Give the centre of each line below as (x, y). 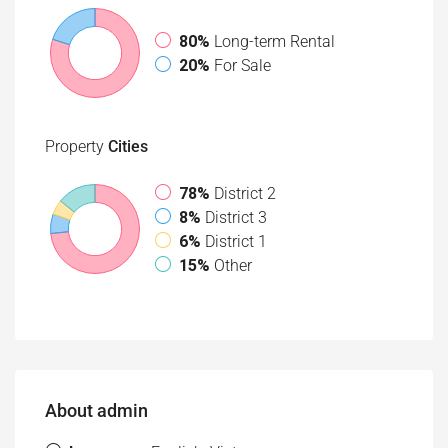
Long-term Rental (274, 41)
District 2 (245, 193)
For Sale (242, 65)
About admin (96, 410)
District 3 (236, 217)
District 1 (236, 241)
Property (74, 146)
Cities (126, 146)
